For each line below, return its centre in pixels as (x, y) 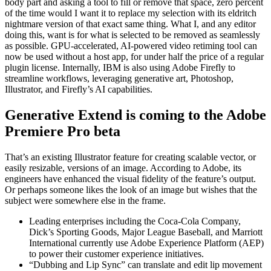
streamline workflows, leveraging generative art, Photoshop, (119, 78)
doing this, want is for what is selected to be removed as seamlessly (132, 34)
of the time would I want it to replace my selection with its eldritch (131, 13)
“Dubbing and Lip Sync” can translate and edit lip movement (145, 264)
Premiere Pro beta (63, 131)
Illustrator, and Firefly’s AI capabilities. (79, 89)
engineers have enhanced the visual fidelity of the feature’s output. (130, 178)
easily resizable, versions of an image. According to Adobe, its (123, 168)
